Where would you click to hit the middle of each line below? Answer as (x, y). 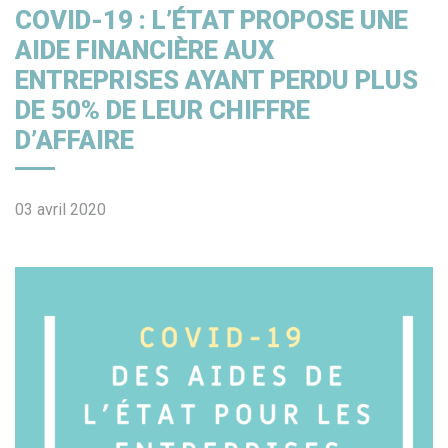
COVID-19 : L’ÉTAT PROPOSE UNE (211, 20)
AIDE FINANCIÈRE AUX (144, 50)
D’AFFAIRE (74, 140)
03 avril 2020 (60, 210)
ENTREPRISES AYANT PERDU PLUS (216, 80)
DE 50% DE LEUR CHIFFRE (162, 110)
